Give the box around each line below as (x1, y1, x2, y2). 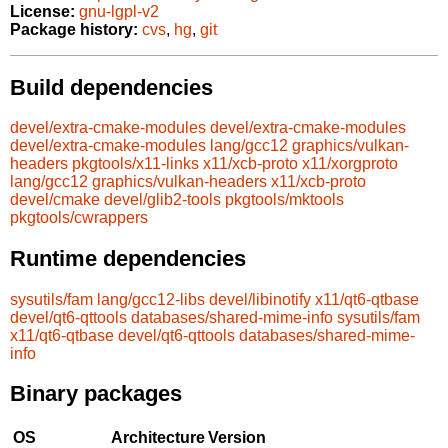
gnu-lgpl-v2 (79, 3, 159, 21)
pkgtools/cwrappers (10, 209, 148, 227)
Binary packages (10, 381, 182, 407)
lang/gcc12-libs (97, 290, 205, 308)
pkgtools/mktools (225, 191, 344, 209)
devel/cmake (10, 191, 100, 209)
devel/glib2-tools (104, 191, 221, 209)
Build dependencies (10, 74, 213, 100)
